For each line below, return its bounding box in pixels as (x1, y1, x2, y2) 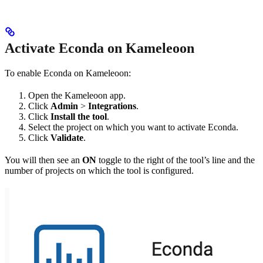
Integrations (88, 100, 136, 111)
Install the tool (50, 111, 107, 122)
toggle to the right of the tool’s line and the (96, 154, 255, 165)
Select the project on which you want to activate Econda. (28, 122, 238, 132)
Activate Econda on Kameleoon (5, 40, 194, 56)
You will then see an (5, 154, 82, 165)
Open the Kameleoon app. (28, 90, 126, 100)
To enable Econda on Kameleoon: (5, 68, 131, 78)
